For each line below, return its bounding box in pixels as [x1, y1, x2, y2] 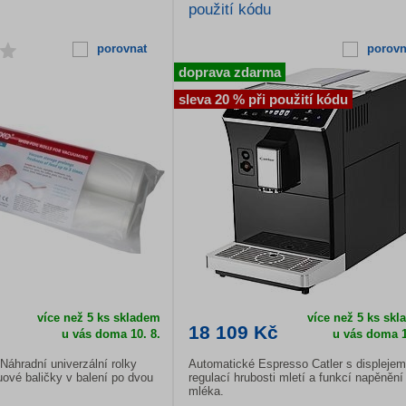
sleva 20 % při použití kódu [179, 92, 348, 107]
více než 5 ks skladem [36, 311, 160, 324]
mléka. [188, 384, 224, 398]
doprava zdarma [179, 64, 281, 80]
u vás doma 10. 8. [61, 327, 160, 341]
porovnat [96, 42, 147, 55]
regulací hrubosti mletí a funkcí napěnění [188, 371, 403, 384]
